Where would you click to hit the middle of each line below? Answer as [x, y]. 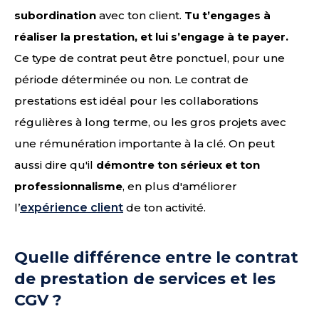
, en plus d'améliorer [180, 186]
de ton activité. [164, 208]
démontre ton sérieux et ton [178, 165]
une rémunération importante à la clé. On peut [145, 143]
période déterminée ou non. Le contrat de [131, 79]
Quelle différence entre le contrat [156, 257]
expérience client [72, 208]
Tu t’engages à [228, 15]
